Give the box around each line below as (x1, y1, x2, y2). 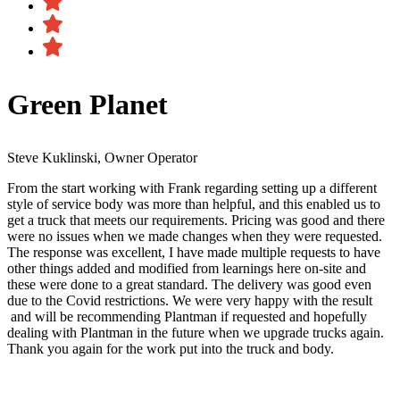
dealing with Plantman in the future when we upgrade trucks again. (7, 324, 384, 340)
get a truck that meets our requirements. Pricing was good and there (7, 212, 385, 228)
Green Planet (7, 87, 168, 121)
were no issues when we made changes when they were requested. (7, 228, 382, 244)
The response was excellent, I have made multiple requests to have (7, 244, 380, 260)
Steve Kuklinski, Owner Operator (7, 149, 197, 165)
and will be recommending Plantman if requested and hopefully (7, 308, 367, 324)
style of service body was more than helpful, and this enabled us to (7, 196, 380, 212)
